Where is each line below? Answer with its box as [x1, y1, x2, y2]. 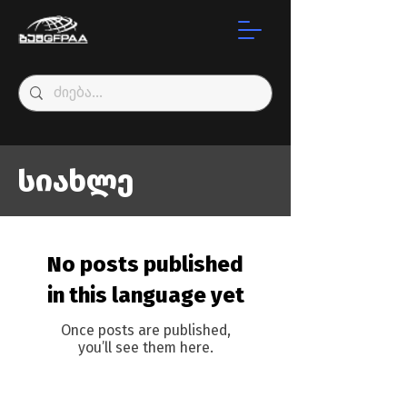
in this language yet [46, 283, 244, 308]
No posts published [47, 252, 243, 277]
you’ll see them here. [77, 339, 213, 356]
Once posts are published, [60, 322, 231, 339]
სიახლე [18, 164, 134, 198]
